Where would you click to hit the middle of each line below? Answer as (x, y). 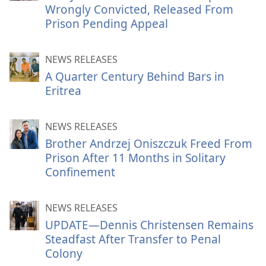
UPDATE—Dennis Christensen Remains (149, 225)
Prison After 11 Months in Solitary (135, 158)
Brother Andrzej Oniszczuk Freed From (149, 143)
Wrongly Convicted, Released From (139, 9)
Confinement (80, 172)
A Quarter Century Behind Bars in (135, 76)
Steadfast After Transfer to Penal (133, 239)
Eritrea (63, 91)
